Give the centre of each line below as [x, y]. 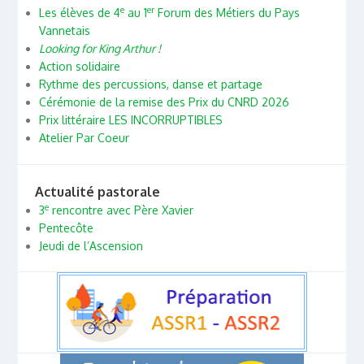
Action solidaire [79, 67]
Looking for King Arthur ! [100, 49]
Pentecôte [66, 227]
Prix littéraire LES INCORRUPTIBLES [130, 120]
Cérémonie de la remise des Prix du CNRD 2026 [164, 102]
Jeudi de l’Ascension [91, 245]
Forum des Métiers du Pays [227, 13]
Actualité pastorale [97, 191]
